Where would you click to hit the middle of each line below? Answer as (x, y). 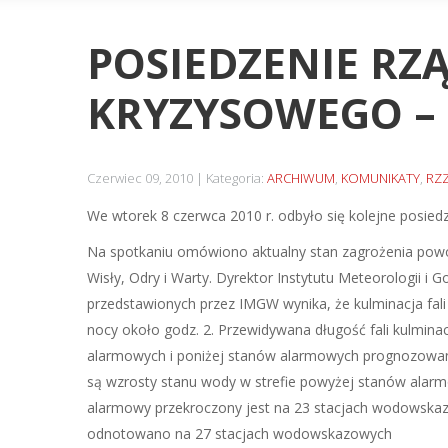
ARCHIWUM (301, 178)
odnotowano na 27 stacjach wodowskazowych (239, 433)
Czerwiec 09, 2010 (140, 178)
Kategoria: (236, 178)
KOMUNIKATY (380, 178)
